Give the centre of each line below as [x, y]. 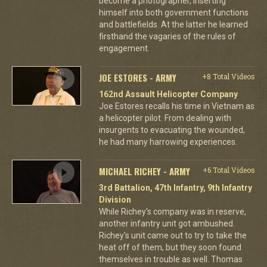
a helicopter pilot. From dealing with [165, 118]
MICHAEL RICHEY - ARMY [144, 171]
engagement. [124, 48]
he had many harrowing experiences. [168, 142]
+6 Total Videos [229, 170]
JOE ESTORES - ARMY [137, 77]
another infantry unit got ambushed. [167, 223]
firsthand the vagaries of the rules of [167, 36]
